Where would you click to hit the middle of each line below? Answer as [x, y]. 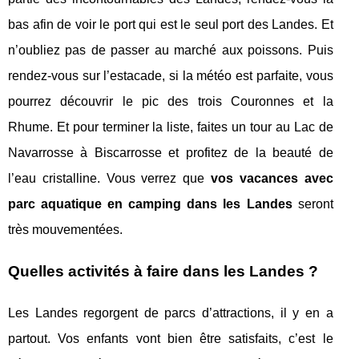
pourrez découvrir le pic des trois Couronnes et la [171, 101]
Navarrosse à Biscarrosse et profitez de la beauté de [171, 152]
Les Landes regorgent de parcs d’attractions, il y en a [171, 313]
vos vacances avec [272, 178]
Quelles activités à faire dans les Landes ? [163, 271]
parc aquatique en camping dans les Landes [150, 204]
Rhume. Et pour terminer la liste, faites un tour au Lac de [171, 127]
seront [313, 204]
